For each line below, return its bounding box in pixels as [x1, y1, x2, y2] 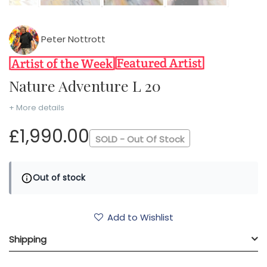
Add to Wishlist [107, 211, 173, 224]
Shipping [9, 233, 46, 246]
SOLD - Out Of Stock [95, 133, 184, 146]
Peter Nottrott [39, 32, 105, 45]
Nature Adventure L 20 [19, 75, 161, 95]
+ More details [9, 101, 64, 113]
